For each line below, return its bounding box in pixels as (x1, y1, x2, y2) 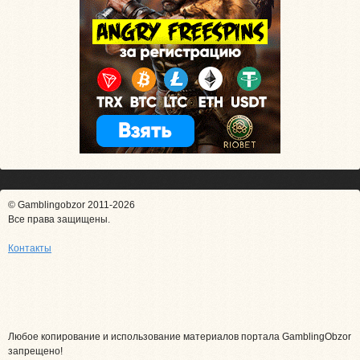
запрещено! (8, 345, 63, 357)
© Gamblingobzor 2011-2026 (8, 198, 135, 211)
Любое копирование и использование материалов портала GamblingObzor (8, 330, 351, 342)
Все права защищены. (8, 213, 110, 225)
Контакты (8, 242, 51, 254)
